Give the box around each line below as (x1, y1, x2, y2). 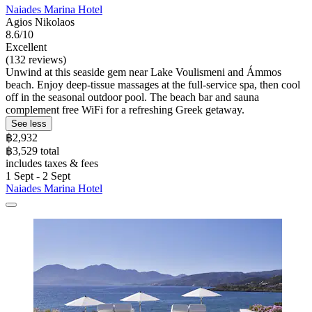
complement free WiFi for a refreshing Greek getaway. (6, 103, 244, 116)
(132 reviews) (6, 53, 66, 65)
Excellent (6, 40, 47, 53)
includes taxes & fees (6, 157, 98, 169)
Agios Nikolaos (6, 15, 75, 28)
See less (11, 118, 47, 129)
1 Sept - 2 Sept (6, 169, 70, 182)
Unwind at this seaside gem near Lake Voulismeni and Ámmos (6, 65, 281, 78)
